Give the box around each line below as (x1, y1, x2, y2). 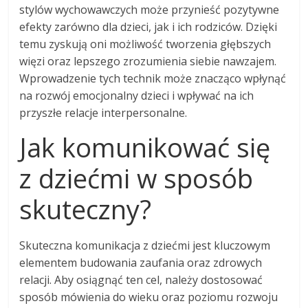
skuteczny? (19, 191, 152, 228)
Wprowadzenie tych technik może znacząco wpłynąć (19, 71, 287, 87)
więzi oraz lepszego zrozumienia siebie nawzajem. (19, 54, 277, 69)
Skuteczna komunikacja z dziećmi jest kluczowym (19, 238, 271, 254)
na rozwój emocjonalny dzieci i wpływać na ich (19, 88, 254, 104)
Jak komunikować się (19, 129, 271, 166)
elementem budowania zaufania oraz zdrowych (19, 255, 263, 271)
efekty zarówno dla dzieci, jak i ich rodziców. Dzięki (19, 19, 278, 35)
